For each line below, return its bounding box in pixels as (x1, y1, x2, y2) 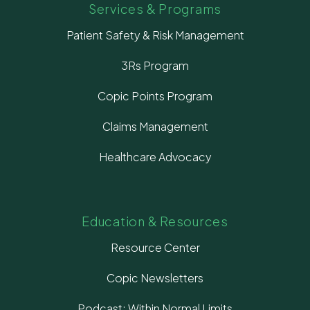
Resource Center (110, 240, 200, 255)
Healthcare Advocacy (98, 149, 212, 165)
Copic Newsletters (107, 271, 203, 286)
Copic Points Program (98, 89, 212, 104)
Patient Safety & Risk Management (66, 28, 244, 43)
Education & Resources (82, 213, 228, 230)
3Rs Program (121, 58, 189, 73)
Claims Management (102, 119, 208, 134)
